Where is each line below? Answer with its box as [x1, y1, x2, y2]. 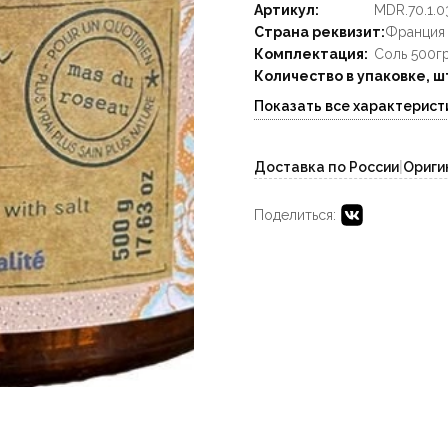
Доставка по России [254, 159, 399, 175]
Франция [385, 24, 445, 40]
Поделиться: [254, 207, 336, 223]
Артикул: [254, 2, 319, 18]
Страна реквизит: [254, 24, 385, 40]
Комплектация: [254, 46, 368, 62]
